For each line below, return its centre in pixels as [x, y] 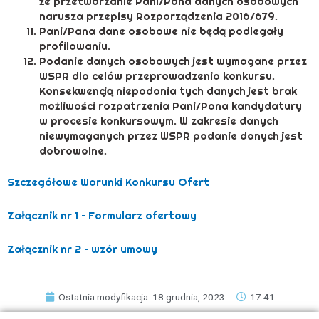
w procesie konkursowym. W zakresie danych [159, 121]
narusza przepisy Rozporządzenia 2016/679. [158, 16]
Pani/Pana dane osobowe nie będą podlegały [161, 31]
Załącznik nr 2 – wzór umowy [82, 249]
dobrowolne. [73, 151]
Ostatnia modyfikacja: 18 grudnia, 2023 [141, 297]
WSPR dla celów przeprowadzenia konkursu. [158, 76]
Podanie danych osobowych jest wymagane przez [173, 61]
